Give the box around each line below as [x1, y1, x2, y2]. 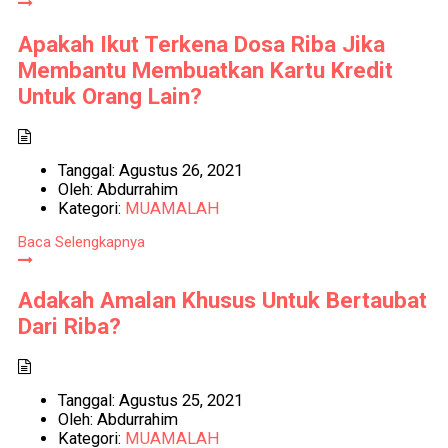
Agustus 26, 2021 [114, 160, 243, 180]
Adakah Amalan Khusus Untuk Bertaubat [17, 287, 427, 314]
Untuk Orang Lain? [17, 82, 202, 109]
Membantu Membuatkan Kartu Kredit [17, 56, 393, 83]
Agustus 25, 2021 [114, 390, 243, 410]
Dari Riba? [17, 313, 121, 340]
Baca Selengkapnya [17, 232, 145, 251]
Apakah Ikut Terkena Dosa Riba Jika [17, 30, 385, 57]
